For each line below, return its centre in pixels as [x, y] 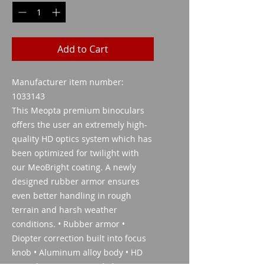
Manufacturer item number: [68, 82]
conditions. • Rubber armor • [68, 224]
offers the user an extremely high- [80, 125]
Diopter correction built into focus [79, 238]
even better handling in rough [72, 195]
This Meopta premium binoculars [78, 110]
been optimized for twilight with [75, 153]
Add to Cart [83, 49]
